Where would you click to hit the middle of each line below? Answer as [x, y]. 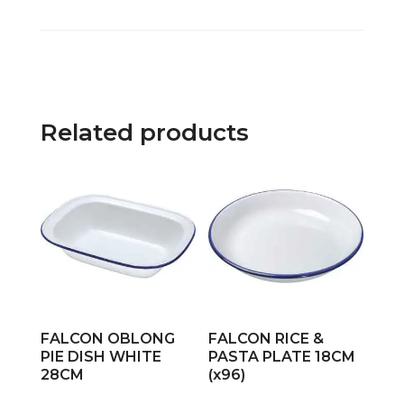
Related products [144, 133]
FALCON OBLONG [107, 339]
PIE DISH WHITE [101, 357]
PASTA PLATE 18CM [282, 357]
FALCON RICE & [266, 339]
